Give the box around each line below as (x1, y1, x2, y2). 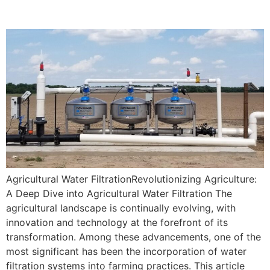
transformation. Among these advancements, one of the (6, 231, 261, 243)
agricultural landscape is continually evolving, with (6, 202, 236, 215)
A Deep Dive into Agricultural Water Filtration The (6, 187, 232, 200)
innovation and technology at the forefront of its (6, 216, 228, 229)
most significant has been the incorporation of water (6, 245, 246, 258)
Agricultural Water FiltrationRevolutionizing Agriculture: (6, 173, 257, 186)
